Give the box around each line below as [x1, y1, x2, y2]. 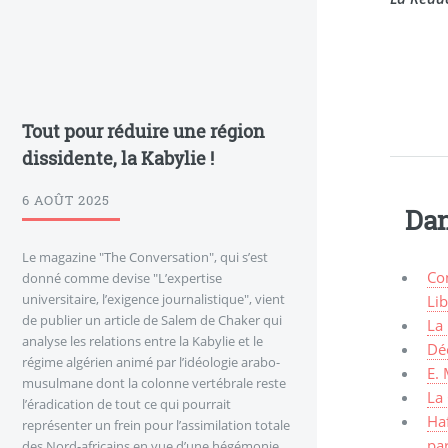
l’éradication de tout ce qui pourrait [22, 395, 231, 414]
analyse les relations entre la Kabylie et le [22, 332, 263, 351]
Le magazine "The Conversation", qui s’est [22, 248, 268, 267]
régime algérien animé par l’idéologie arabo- [22, 353, 280, 372]
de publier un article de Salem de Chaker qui [22, 311, 282, 330]
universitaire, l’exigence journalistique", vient [22, 290, 285, 309]
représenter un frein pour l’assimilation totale [22, 416, 290, 435]
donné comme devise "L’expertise [22, 269, 222, 288]
